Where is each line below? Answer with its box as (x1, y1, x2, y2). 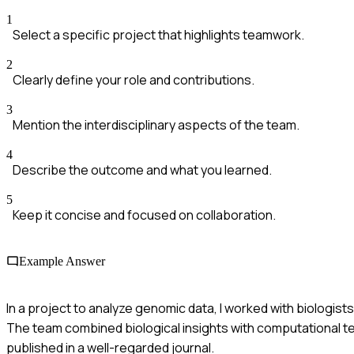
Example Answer (19, 254, 105, 269)
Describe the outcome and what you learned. (13, 161, 272, 179)
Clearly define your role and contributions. (13, 71, 254, 89)
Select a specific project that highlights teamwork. (13, 26, 304, 44)
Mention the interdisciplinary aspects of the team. (13, 116, 299, 134)
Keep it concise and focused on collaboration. (13, 206, 276, 224)
